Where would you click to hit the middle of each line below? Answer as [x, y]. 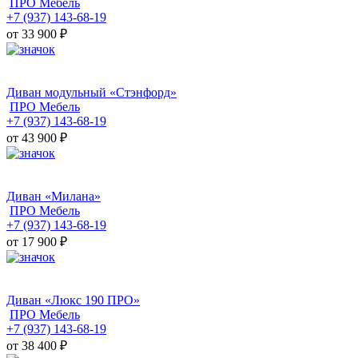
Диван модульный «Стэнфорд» [91, 93]
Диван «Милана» [54, 197]
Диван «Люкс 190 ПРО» [73, 300]
